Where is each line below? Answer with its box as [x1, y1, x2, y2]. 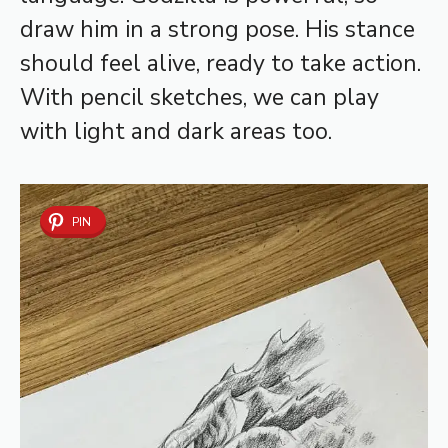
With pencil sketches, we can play [20, 82, 379, 114]
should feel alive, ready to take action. [20, 48, 421, 80]
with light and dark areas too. [20, 116, 332, 148]
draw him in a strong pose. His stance [20, 14, 415, 46]
